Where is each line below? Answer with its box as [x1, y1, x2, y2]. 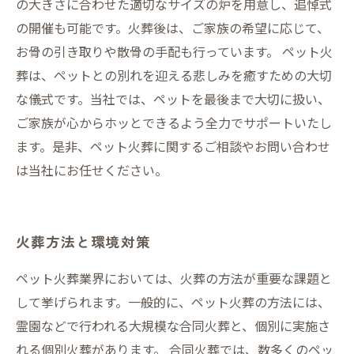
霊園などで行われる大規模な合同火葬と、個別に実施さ [16, 316, 330, 335]
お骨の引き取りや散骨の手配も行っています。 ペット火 [16, 42, 333, 61]
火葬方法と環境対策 [16, 232, 151, 251]
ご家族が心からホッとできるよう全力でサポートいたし [16, 113, 332, 132]
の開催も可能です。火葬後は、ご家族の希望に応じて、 [16, 18, 330, 37]
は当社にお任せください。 [16, 160, 168, 179]
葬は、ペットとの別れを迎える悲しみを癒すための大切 [16, 66, 332, 85]
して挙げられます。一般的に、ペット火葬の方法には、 [16, 292, 330, 311]
